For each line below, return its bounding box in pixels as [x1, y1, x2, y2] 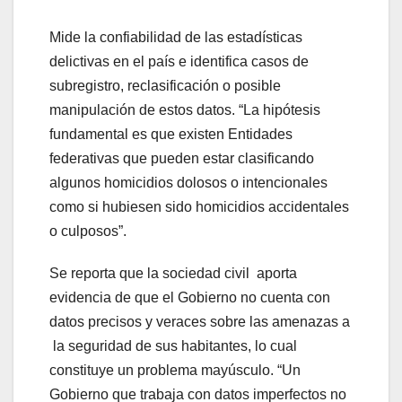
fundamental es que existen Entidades [49, 127, 293, 143]
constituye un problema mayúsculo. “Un [49, 363, 301, 379]
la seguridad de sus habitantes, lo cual [49, 338, 297, 354]
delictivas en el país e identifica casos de [49, 54, 309, 70]
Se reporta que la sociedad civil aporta [49, 266, 297, 282]
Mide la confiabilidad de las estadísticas [49, 30, 302, 46]
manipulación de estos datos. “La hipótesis [49, 102, 320, 118]
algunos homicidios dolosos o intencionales [49, 175, 328, 191]
